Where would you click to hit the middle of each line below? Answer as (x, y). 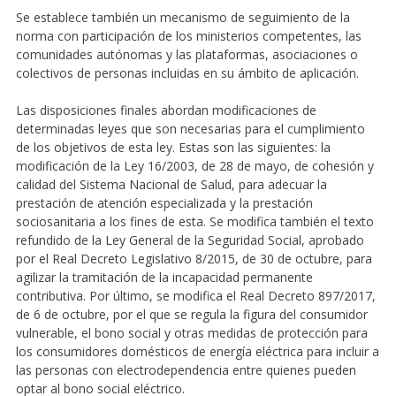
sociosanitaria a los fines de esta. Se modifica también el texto (194, 221)
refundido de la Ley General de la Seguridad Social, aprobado (190, 240)
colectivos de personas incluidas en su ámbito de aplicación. (187, 72)
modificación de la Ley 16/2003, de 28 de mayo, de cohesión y (194, 165)
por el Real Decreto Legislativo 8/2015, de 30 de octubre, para (194, 258)
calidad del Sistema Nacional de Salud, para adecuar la (171, 184)
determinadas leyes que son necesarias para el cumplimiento (190, 128)
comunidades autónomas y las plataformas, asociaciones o (187, 54)
